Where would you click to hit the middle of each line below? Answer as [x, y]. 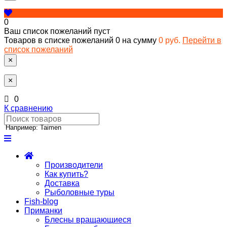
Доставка [62, 183]
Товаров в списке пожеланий [60, 40]
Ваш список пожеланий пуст [57, 31]
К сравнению [28, 108]
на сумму [140, 40]
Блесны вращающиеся [88, 219]
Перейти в [202, 40]
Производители [74, 165]
